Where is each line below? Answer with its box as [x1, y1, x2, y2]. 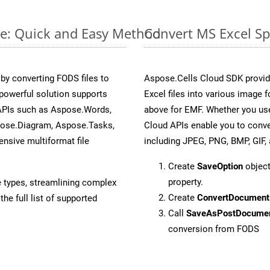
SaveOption [197, 160, 243, 172]
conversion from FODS [168, 223, 259, 234]
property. [168, 176, 203, 187]
